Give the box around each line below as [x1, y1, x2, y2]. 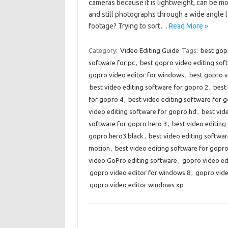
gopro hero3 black [88, 132, 144, 139]
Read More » [168, 22, 208, 30]
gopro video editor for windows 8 [89, 169, 190, 176]
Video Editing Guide [120, 47, 179, 54]
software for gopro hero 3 [88, 120, 167, 127]
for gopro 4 [88, 96, 123, 103]
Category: [88, 47, 119, 54]
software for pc [88, 59, 135, 66]
